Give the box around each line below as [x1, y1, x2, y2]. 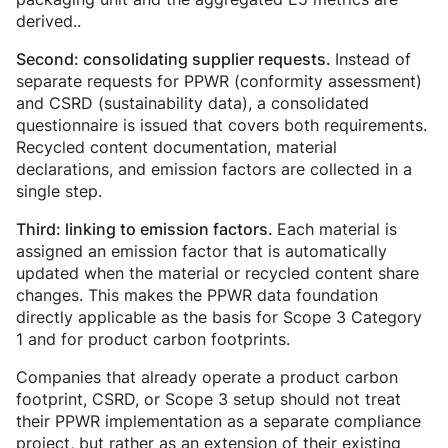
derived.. [16, 10, 81, 33]
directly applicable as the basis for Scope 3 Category [16, 306, 422, 329]
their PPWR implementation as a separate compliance [16, 410, 421, 433]
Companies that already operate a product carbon [16, 366, 398, 389]
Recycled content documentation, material [16, 136, 337, 159]
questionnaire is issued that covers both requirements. [16, 114, 427, 137]
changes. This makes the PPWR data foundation [16, 284, 378, 307]
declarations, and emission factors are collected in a [16, 158, 412, 181]
